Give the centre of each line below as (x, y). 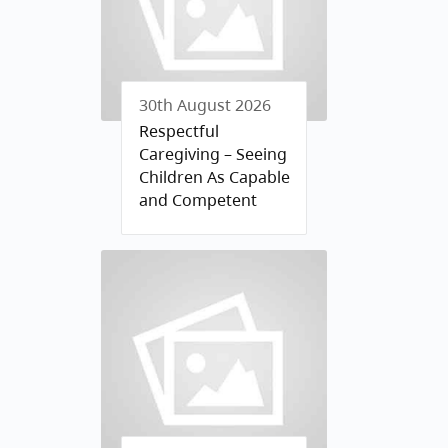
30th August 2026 (205, 105)
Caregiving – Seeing (213, 154)
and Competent (198, 200)
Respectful (179, 131)
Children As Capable (214, 177)
